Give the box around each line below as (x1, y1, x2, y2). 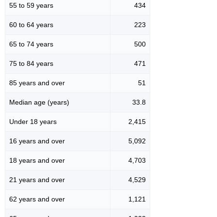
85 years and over (9, 79, 65, 87)
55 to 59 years (9, 1, 53, 10)
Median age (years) (9, 98, 69, 107)
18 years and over (9, 156, 65, 165)
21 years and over (9, 176, 65, 184)
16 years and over (9, 137, 65, 145)
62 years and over (9, 195, 65, 203)
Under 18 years (9, 118, 57, 126)
